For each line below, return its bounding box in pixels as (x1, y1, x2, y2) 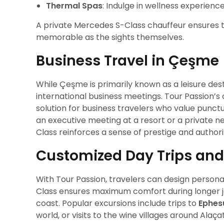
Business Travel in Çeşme (36, 51, 219, 70)
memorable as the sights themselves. (36, 31, 184, 43)
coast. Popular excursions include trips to (36, 197, 198, 209)
